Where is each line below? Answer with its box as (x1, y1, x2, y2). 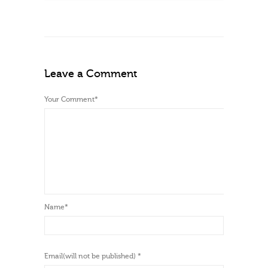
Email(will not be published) (44, 252, 138, 261)
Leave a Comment (44, 68, 137, 81)
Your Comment (44, 95, 95, 104)
